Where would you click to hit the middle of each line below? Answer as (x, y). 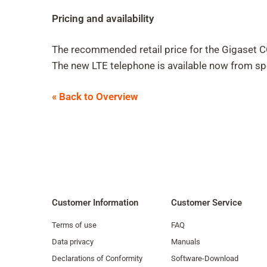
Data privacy (73, 242)
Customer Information (95, 203)
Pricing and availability (103, 18)
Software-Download (205, 258)
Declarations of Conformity (97, 258)
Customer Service (207, 203)
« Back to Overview (95, 97)
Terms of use (74, 225)
